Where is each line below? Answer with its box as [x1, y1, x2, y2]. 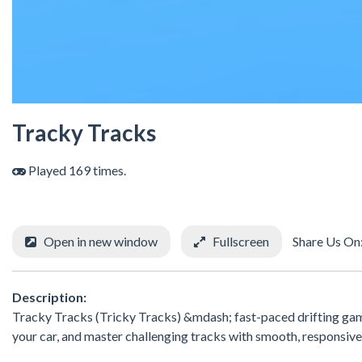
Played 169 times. [26, 162, 126, 179]
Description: [12, 288, 86, 305]
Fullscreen [213, 234, 269, 250]
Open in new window [44, 234, 158, 250]
